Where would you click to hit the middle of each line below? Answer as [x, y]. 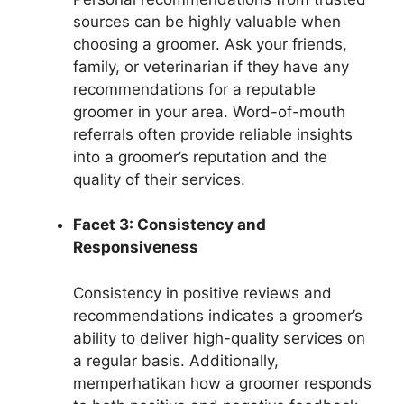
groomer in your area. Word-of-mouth [209, 111]
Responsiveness [136, 248]
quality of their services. [159, 179]
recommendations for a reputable [194, 89]
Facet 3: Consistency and [170, 225]
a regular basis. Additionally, [176, 360]
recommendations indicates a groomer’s [218, 315]
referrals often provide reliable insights [213, 134]
